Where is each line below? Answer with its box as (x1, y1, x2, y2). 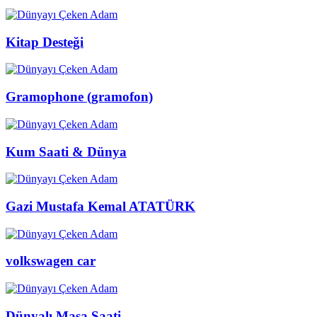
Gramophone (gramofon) (6, 89, 153, 105)
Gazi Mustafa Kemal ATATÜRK (6, 198, 195, 214)
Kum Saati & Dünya (6, 144, 127, 159)
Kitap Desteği (6, 34, 83, 50)
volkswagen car (6, 253, 96, 269)
